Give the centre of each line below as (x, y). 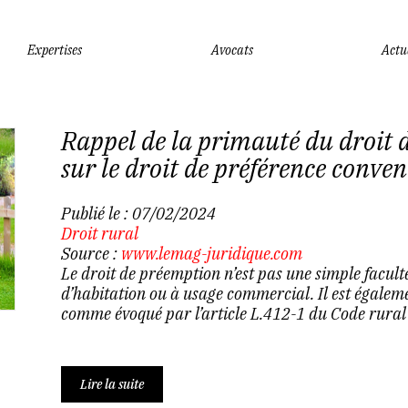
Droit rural (99, 234)
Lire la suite (112, 384)
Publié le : (96, 214)
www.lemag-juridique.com (211, 254)
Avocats (232, 50)
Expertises (55, 50)
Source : (91, 254)
